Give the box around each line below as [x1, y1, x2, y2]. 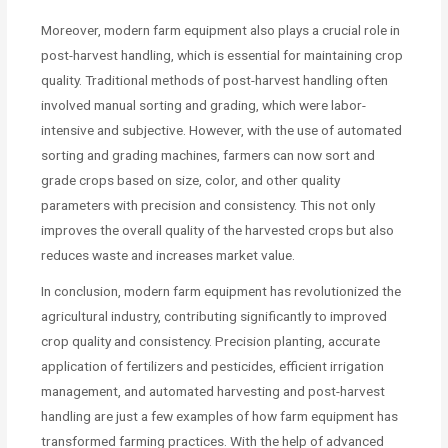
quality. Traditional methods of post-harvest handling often [41, 72, 389, 89]
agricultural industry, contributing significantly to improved [41, 308, 388, 325]
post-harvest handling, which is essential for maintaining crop [41, 47, 404, 64]
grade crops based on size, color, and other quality [41, 172, 341, 189]
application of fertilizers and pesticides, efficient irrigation [41, 358, 385, 375]
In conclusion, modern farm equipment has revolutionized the [41, 283, 402, 300]
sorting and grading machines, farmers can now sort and [41, 147, 376, 164]
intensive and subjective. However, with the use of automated [41, 122, 403, 139]
